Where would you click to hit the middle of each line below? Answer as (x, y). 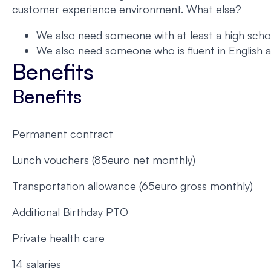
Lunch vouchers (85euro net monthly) (104, 160)
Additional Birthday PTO (70, 212)
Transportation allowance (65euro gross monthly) (132, 186)
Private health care (58, 238)
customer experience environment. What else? (127, 9)
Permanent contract (63, 134)
